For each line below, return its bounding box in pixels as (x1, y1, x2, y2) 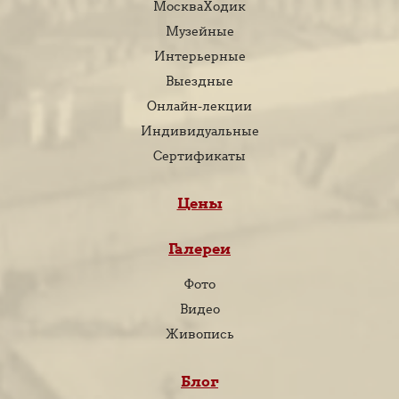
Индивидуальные (140, 123, 259, 138)
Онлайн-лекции (147, 98, 252, 113)
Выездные (166, 73, 233, 88)
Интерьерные (153, 48, 246, 63)
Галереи (168, 240, 231, 257)
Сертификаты (153, 148, 246, 163)
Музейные (165, 23, 234, 38)
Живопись (165, 326, 234, 341)
